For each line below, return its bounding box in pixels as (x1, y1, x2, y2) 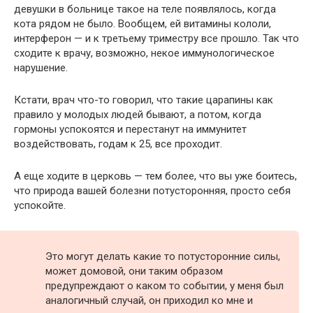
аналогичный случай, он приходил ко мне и (45, 294, 253, 307)
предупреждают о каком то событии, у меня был (45, 279, 284, 293)
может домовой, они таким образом (45, 265, 223, 278)
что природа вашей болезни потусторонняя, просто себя (14, 184, 291, 198)
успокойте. (14, 199, 66, 212)
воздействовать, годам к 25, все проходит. (14, 138, 222, 151)
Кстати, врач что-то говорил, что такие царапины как (14, 94, 273, 107)
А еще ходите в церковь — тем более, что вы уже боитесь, (14, 170, 297, 183)
